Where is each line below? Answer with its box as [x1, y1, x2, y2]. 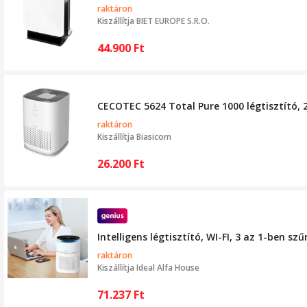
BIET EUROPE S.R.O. [136, 14, 210, 27]
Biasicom [136, 130, 171, 143]
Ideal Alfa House [136, 261, 199, 273]
